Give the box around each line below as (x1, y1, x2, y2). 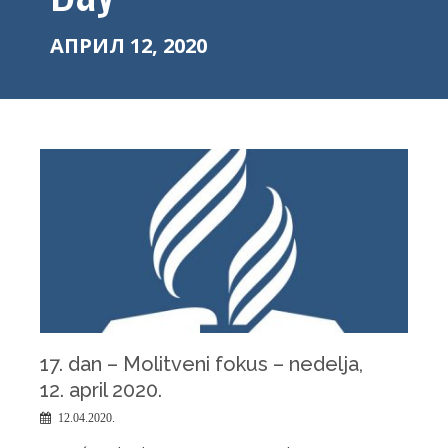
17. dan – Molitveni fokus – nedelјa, (40, 352, 363, 376)
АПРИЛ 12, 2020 (50, 32, 207, 59)
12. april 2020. (40, 378, 162, 402)
